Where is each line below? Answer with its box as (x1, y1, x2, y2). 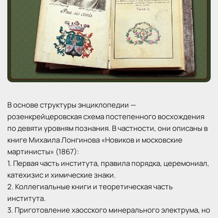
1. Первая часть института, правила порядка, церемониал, (7, 158, 209, 168)
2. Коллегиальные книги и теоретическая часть (7, 181, 173, 192)
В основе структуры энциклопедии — (7, 99, 136, 110)
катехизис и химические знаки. (7, 169, 116, 180)
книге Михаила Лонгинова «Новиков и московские (7, 134, 182, 145)
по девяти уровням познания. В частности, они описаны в (7, 123, 208, 133)
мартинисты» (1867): (7, 146, 79, 157)
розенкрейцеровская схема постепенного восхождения (7, 111, 204, 122)
